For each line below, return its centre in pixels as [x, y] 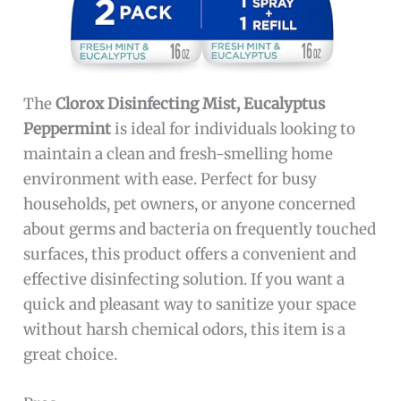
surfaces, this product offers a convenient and [190, 254]
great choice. [71, 354]
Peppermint [68, 128]
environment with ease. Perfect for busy [171, 179]
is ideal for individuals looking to [234, 128]
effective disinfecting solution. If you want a [184, 279]
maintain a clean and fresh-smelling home [179, 154]
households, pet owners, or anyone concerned [190, 204]
